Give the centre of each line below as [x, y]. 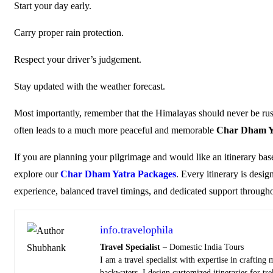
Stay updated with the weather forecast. [90, 86]
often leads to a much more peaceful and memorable [115, 130]
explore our [37, 174]
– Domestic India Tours [202, 247]
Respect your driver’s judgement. [78, 59]
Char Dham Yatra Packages [118, 174]
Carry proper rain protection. [69, 33]
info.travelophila [136, 230]
